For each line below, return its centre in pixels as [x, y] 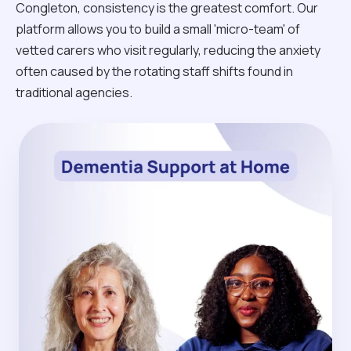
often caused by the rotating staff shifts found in [154, 71]
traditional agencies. [74, 92]
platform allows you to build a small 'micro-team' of [158, 29]
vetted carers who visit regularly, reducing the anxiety [168, 50]
